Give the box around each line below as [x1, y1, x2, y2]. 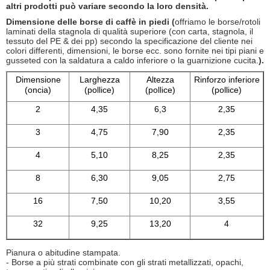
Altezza [146, 74, 174, 84]
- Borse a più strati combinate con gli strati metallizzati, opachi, [6, 257, 243, 267]
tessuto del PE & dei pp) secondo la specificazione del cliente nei [6, 36, 253, 46]
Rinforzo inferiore [193, 74, 260, 84]
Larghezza [79, 74, 120, 84]
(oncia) [25, 84, 51, 95]
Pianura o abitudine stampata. [6, 247, 121, 257]
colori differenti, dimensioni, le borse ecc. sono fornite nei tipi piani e [6, 45, 264, 55]
